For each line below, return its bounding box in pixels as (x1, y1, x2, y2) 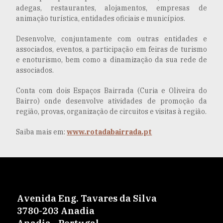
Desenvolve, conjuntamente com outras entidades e (16, 34, 207, 43)
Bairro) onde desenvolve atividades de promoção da (16, 96, 207, 106)
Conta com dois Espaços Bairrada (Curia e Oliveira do (16, 86, 207, 95)
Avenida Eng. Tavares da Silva (16, 192, 157, 204)
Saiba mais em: (16, 127, 67, 136)
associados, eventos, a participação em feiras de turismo (16, 44, 207, 54)
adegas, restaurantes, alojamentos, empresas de (16, 3, 207, 12)
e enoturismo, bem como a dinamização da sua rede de (16, 55, 207, 64)
